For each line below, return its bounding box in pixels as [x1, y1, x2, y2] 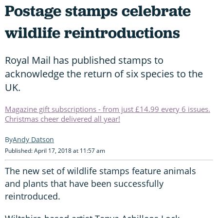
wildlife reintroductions [5, 22, 180, 43]
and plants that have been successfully [5, 177, 163, 189]
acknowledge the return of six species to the [5, 67, 203, 80]
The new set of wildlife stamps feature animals [5, 164, 196, 177]
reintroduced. [5, 190, 60, 202]
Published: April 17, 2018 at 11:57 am [5, 146, 105, 155]
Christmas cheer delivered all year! [5, 113, 120, 124]
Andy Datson [13, 134, 54, 144]
